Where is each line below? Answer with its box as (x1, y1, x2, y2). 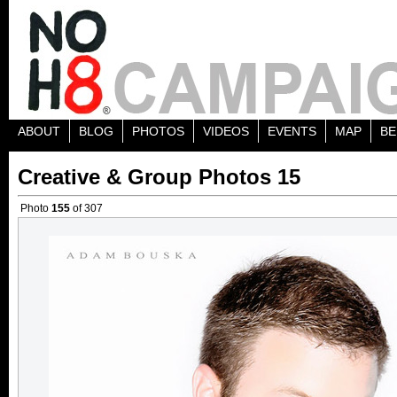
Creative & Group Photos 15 (18, 165, 300, 189)
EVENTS (268, 124, 316, 138)
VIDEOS (203, 124, 249, 138)
